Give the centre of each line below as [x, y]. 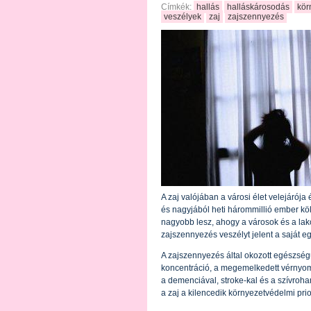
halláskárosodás [258, 7]
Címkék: [177, 7]
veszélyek [183, 17]
